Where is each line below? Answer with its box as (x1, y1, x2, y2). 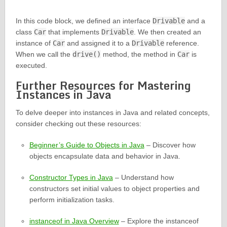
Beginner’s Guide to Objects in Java (29, 141, 144, 149)
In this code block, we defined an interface (15, 17, 153, 25)
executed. (15, 61, 47, 70)
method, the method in (100, 50, 177, 59)
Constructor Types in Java (29, 173, 113, 182)
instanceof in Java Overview (29, 217, 119, 225)
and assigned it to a (64, 39, 132, 48)
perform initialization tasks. (29, 196, 115, 204)
